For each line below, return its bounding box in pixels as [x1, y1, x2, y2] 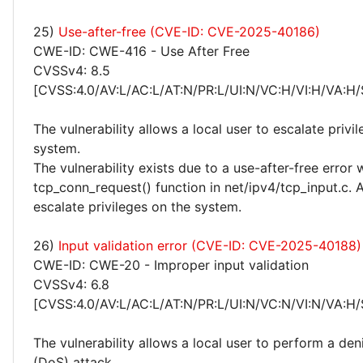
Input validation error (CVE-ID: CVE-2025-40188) [58, 237, 361, 254]
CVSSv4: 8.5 [33, 62, 110, 79]
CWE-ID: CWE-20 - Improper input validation [33, 257, 309, 273]
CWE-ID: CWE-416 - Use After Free [33, 43, 250, 59]
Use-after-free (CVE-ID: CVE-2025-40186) [58, 23, 320, 40]
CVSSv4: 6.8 [33, 276, 109, 293]
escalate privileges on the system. [33, 199, 241, 215]
